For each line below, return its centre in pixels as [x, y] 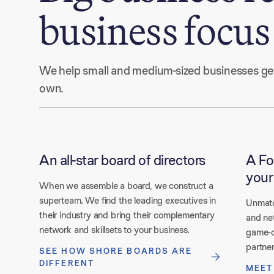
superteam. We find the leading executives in [128, 200]
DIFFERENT [67, 263]
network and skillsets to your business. [114, 230]
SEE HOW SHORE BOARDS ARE [116, 251]
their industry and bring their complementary [127, 215]
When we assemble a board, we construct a [126, 186]
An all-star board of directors [122, 160]
